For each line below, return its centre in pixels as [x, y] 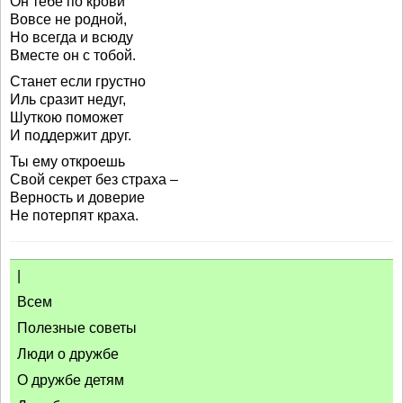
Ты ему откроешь [67, 161]
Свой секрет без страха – [94, 179]
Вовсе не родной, [68, 19]
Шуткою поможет [67, 117]
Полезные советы [77, 328]
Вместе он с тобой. [73, 55]
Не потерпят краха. [74, 215]
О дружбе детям [71, 380]
